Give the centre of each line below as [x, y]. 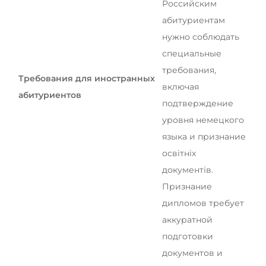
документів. [188, 170]
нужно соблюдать [201, 37]
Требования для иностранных [87, 78]
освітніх [179, 153]
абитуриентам [194, 20]
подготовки [188, 236]
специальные [192, 53]
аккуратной [187, 219]
